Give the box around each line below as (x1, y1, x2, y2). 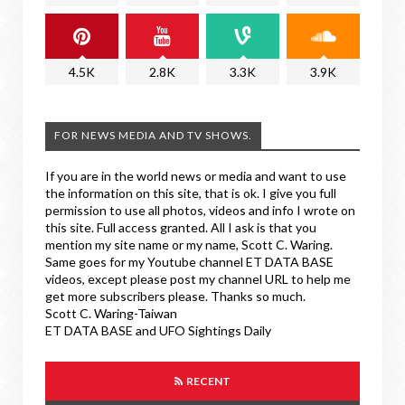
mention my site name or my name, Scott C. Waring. (45, 236, 333, 252)
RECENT (184, 373, 231, 388)
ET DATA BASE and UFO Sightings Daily (45, 322, 271, 338)
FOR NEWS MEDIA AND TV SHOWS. (54, 127, 252, 142)
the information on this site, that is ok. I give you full (45, 184, 336, 201)
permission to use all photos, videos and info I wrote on (45, 202, 355, 218)
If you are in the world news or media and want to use (45, 167, 346, 184)
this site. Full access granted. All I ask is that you (45, 219, 316, 235)
